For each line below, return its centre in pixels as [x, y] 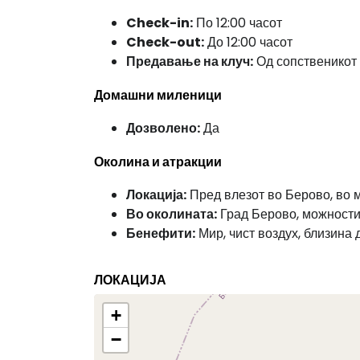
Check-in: [160, 23]
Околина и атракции [158, 162]
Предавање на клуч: [190, 61]
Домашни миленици [158, 95]
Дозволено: [163, 128]
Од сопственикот [305, 61]
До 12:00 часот [248, 42]
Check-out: [165, 42]
